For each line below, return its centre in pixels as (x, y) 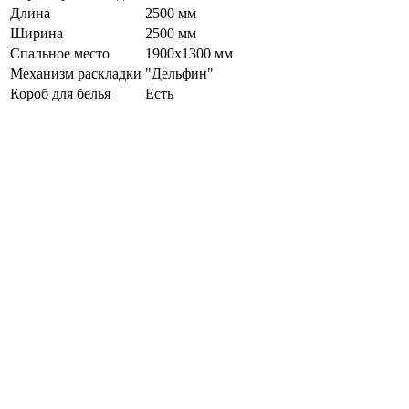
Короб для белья (60, 93)
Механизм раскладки (76, 73)
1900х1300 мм (189, 53)
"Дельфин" (179, 73)
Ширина (37, 33)
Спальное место (60, 53)
